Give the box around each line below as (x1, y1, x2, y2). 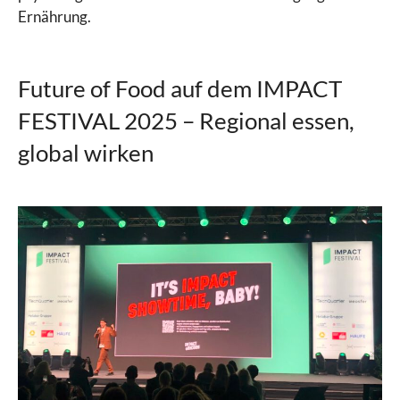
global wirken (18, 137, 154, 167)
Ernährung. (18, 6, 91, 26)
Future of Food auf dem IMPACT (18, 73, 342, 103)
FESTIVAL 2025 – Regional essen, (18, 105, 354, 135)
